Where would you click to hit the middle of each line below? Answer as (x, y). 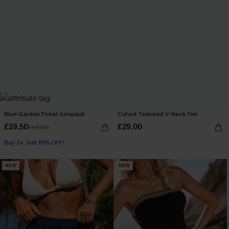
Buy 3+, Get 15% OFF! (34, 142)
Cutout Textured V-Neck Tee (157, 114)
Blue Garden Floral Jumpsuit (44, 114)
